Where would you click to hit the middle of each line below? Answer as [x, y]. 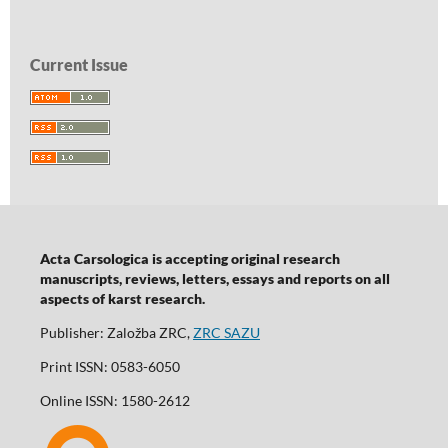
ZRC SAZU [226, 333]
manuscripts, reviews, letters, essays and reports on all [214, 279]
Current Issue [79, 65]
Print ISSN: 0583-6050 [109, 367]
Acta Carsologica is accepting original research [189, 259]
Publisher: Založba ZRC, [116, 333]
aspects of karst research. [122, 299]
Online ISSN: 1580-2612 [114, 401]
